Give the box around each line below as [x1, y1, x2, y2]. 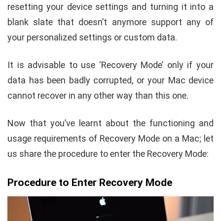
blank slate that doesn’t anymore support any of [7, 17, 214, 28]
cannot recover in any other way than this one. [7, 90, 188, 101]
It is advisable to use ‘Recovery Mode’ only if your [7, 60, 214, 71]
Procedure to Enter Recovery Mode [7, 177, 172, 189]
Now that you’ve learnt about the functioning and [7, 118, 214, 129]
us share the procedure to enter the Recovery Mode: [7, 148, 209, 159]
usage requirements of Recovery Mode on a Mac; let [7, 133, 214, 144]
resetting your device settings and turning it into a [7, 1, 214, 12]
